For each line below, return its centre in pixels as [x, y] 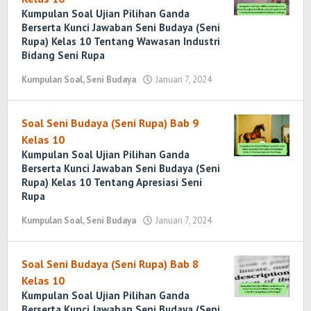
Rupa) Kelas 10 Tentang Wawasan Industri [121, 41]
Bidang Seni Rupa [63, 55]
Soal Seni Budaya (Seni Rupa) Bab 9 [110, 123]
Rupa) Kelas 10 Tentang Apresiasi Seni [112, 182]
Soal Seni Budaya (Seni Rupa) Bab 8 [110, 264]
